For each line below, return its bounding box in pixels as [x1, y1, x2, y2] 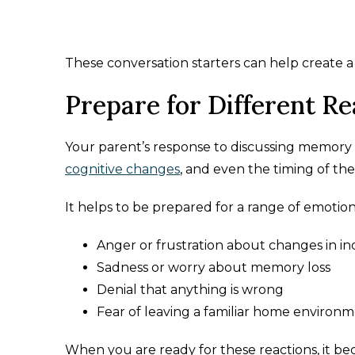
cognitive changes [65, 162, 180, 177]
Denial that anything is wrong [97, 282, 284, 297]
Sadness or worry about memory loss [97, 260, 330, 275]
